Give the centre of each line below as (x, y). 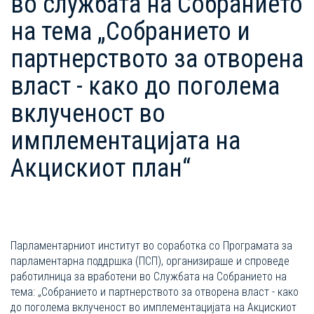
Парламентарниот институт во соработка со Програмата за (151, 246)
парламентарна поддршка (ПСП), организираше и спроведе (150, 261)
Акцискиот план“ (101, 168)
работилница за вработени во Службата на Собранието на (149, 277)
